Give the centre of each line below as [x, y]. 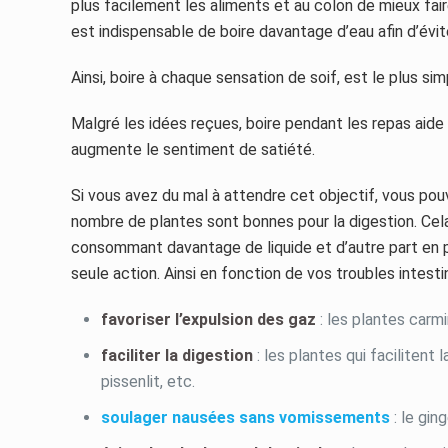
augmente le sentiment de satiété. [193, 149]
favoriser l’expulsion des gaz [211, 319]
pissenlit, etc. [148, 381]
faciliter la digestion [177, 355]
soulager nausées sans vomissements [246, 417]
